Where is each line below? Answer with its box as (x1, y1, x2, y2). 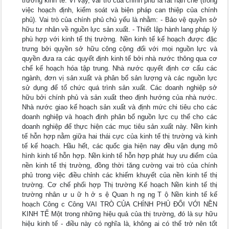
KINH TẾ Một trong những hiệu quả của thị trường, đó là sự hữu (22, 210, 217, 218)
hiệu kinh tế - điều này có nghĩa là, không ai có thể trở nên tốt (22, 220, 217, 227)
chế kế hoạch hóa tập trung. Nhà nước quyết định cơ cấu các (22, 64, 217, 72)
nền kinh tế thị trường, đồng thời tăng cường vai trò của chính (22, 162, 217, 169)
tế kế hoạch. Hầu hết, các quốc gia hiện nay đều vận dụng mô (22, 142, 217, 150)
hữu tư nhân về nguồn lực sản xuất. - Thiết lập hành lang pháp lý (22, 26, 217, 33)
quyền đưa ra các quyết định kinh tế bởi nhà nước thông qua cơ (22, 55, 217, 62)
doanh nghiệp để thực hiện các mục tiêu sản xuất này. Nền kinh (22, 123, 217, 130)
